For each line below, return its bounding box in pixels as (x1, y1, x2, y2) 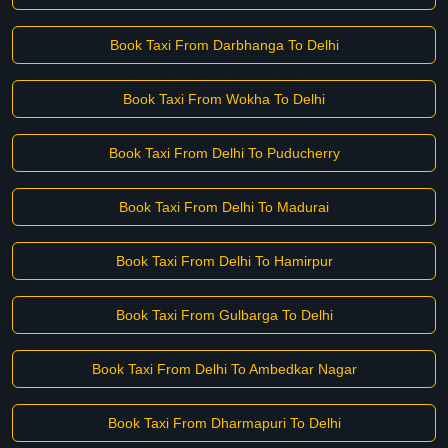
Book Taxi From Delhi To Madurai (119, 199, 329, 215)
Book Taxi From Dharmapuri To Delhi (107, 415, 341, 431)
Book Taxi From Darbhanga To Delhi (109, 37, 339, 53)
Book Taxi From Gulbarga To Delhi (115, 307, 333, 323)
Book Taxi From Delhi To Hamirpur (115, 253, 333, 269)
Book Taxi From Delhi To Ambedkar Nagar (91, 361, 357, 377)
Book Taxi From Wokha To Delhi (123, 91, 325, 107)
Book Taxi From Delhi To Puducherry (108, 145, 340, 161)
